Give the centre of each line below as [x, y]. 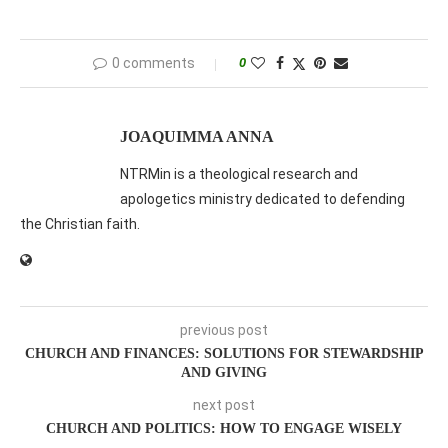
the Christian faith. [80, 224]
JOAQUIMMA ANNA [197, 137]
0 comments [153, 63]
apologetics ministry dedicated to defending [262, 199]
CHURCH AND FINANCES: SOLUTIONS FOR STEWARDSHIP [224, 354]
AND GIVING [224, 373]
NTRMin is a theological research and [239, 174]
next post [224, 405]
